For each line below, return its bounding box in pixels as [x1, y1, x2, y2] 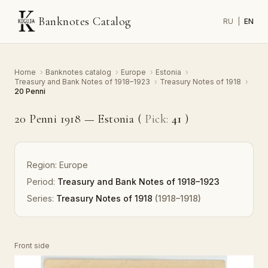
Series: [27, 193, 54, 203]
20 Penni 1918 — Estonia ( [14, 112, 145, 126]
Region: [27, 160, 57, 170]
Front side [14, 241, 50, 250]
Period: [27, 176, 55, 187]
